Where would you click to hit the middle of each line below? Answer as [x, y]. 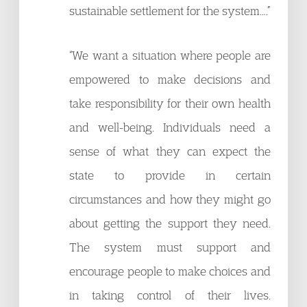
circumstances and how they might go [170, 199]
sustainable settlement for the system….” [170, 11]
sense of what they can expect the [170, 151]
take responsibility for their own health [170, 103]
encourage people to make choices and [170, 271]
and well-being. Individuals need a [170, 127]
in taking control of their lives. [170, 295]
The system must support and [170, 247]
